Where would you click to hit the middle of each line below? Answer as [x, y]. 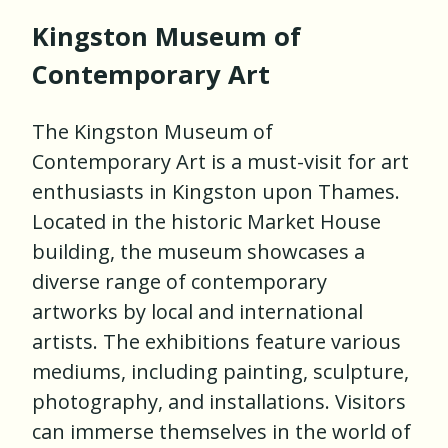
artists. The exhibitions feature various [216, 342]
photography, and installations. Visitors [219, 402]
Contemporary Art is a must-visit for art [220, 162]
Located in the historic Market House [206, 222]
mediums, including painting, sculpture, [220, 372]
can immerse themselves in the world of [221, 432]
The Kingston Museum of [152, 132]
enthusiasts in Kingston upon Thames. [216, 192]
